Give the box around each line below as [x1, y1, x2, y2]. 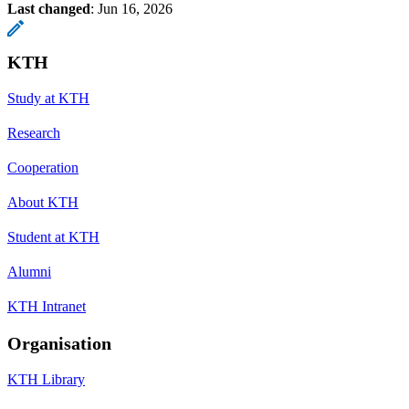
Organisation [7, 332, 111, 353]
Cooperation [7, 159, 79, 175]
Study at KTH [7, 89, 89, 106]
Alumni [7, 263, 51, 279]
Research [7, 124, 60, 141]
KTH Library [7, 371, 85, 387]
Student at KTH [7, 228, 100, 245]
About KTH [7, 194, 79, 210]
